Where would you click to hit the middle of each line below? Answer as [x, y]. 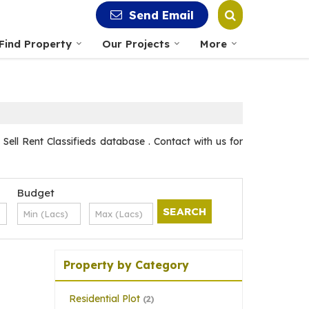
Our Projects [136, 44]
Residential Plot [104, 299]
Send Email [161, 15]
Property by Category [126, 265]
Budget [36, 193]
